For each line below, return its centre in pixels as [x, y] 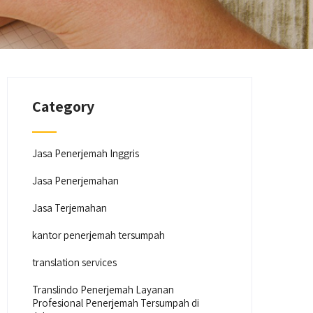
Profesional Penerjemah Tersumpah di [116, 303]
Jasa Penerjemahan [76, 181]
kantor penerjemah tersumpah [99, 235]
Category [64, 106]
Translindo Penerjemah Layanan [103, 290]
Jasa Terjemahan [70, 208]
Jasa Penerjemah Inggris [86, 153]
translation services [75, 262]
